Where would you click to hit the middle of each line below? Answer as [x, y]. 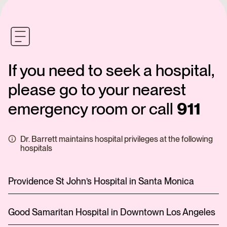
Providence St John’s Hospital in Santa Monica [101, 181]
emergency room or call [92, 109]
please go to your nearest [97, 89]
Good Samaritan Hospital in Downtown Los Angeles [112, 212]
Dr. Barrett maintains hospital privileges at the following [117, 139]
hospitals [36, 148]
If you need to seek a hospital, [111, 70]
